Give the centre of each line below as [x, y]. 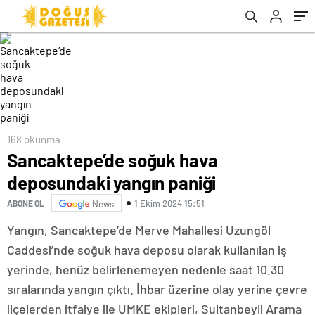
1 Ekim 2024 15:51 [169, 203]
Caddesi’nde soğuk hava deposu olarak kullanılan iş [147, 250]
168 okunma [34, 139]
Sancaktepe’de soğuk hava [112, 160]
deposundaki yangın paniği [112, 182]
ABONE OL [26, 203]
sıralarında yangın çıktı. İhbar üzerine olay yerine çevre [157, 289]
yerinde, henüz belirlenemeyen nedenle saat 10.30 [146, 269]
